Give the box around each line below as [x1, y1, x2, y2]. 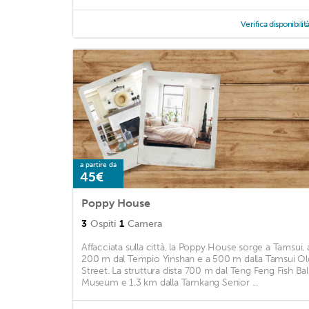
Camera [128, 218, 162, 230]
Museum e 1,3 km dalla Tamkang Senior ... [81, 277, 259, 289]
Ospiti [90, 218, 116, 230]
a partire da [80, 161, 117, 170]
